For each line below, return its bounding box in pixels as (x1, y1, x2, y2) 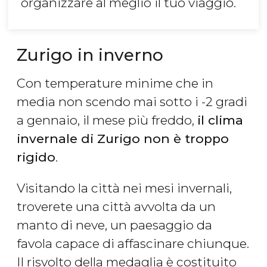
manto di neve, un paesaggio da (17, 218, 212, 233)
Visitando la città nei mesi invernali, (17, 181, 232, 196)
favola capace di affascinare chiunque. (17, 236, 249, 252)
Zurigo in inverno (17, 45, 163, 66)
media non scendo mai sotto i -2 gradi (17, 94, 247, 110)
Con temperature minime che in (17, 76, 213, 91)
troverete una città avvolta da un (17, 199, 216, 215)
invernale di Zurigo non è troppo (17, 131, 229, 147)
